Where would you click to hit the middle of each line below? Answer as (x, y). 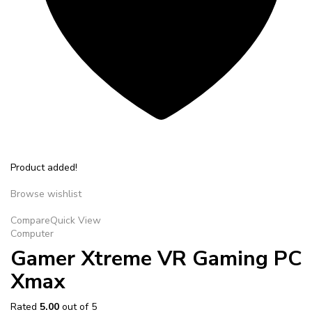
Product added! (44, 167)
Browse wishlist (46, 194)
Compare (30, 220)
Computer (32, 233)
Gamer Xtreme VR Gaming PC (156, 258)
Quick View (76, 220)
